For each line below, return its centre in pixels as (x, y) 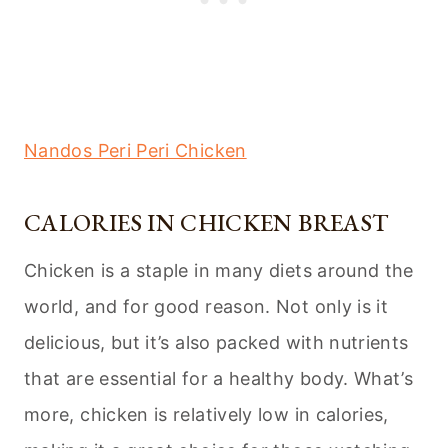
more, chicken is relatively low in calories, (206, 415)
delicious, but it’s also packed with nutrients (216, 343)
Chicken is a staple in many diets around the (219, 271)
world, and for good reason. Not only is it (206, 307)
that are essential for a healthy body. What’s (219, 379)
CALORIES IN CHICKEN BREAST (206, 223)
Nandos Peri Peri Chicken (135, 151)
